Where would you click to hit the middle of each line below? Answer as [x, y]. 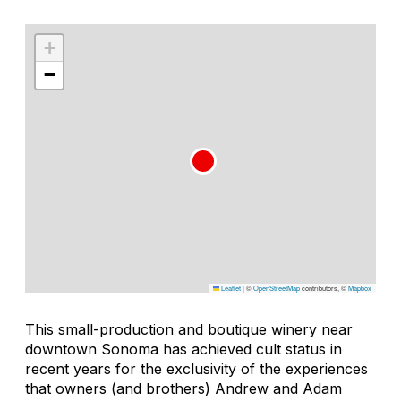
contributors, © [324, 287]
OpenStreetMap [277, 287]
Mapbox [360, 287]
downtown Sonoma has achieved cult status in [183, 349]
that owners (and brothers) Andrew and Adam [183, 388]
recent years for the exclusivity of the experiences [196, 368]
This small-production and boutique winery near [189, 329]
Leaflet [230, 287]
